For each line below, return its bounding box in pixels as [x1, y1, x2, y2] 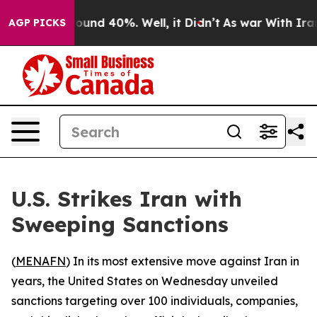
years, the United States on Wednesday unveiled [11, 274, 278, 288]
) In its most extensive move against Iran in [66, 254, 299, 268]
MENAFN [16, 254, 66, 268]
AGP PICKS [8, 16, 66, 29]
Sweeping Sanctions [11, 211, 229, 238]
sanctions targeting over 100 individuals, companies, [11, 294, 298, 308]
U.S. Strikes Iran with [11, 185, 242, 212]
